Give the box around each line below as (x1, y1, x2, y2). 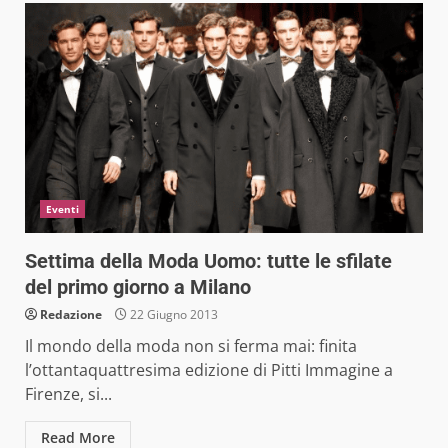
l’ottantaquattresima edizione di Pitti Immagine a (25, 358, 393, 381)
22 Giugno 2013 (127, 305, 218, 323)
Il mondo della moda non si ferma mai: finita (25, 334, 357, 357)
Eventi (46, 201, 79, 216)
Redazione (40, 305, 102, 323)
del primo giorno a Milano (25, 274, 251, 299)
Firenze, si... (25, 382, 112, 405)
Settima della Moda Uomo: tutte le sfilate (25, 248, 392, 273)
